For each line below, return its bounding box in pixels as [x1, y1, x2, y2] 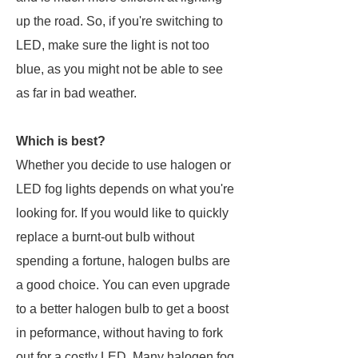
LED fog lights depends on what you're [16, 182, 234, 196]
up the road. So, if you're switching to [16, 14, 223, 28]
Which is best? [16, 134, 105, 148]
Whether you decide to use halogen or [16, 158, 231, 172]
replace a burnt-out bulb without [16, 230, 194, 244]
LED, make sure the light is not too [16, 38, 209, 52]
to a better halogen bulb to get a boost [16, 302, 229, 316]
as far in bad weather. [16, 86, 137, 100]
